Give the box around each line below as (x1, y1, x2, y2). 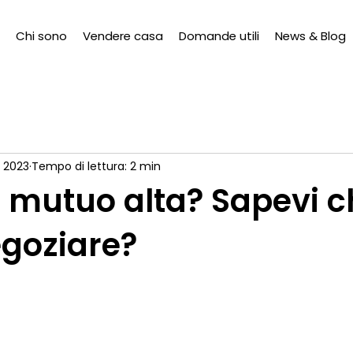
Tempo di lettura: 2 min (32, 158, 161, 174)
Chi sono (15, 28, 67, 44)
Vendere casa (82, 28, 163, 44)
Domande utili (178, 28, 259, 44)
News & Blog (274, 28, 346, 44)
